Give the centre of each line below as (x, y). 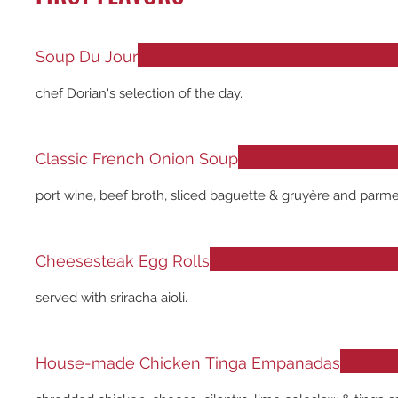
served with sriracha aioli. (111, 298)
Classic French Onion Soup (137, 159)
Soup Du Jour (87, 56)
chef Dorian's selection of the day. (139, 93)
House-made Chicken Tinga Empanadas (188, 363)
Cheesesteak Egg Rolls (123, 261)
